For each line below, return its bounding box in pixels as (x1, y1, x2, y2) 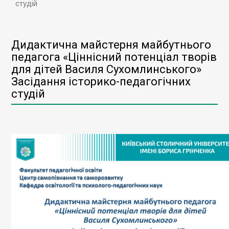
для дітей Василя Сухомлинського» (11, 63, 201, 76)
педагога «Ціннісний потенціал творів (11, 51, 217, 63)
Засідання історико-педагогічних (11, 75, 191, 88)
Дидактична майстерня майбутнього (11, 38, 211, 51)
